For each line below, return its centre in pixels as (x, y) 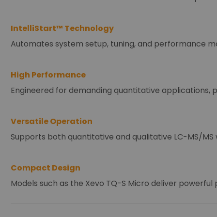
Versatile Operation (52, 122)
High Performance (48, 75)
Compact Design (46, 168)
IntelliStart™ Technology (62, 29)
